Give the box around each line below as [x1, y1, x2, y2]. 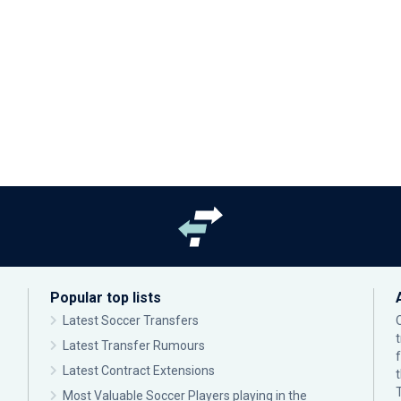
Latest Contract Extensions [63, 363, 215, 378]
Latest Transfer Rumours [63, 338, 205, 353]
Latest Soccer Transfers [63, 313, 199, 328]
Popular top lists [50, 289, 161, 306]
